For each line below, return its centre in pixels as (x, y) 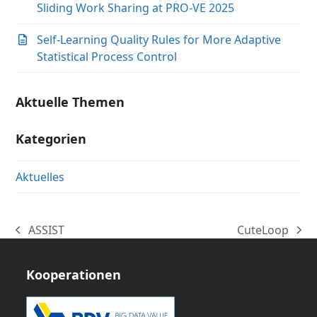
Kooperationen (74, 275)
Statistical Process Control (107, 57)
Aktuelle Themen (70, 102)
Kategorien (51, 139)
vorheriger (44, 237)
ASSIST (46, 230)
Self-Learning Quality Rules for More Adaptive (159, 40)
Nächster (261, 237)
